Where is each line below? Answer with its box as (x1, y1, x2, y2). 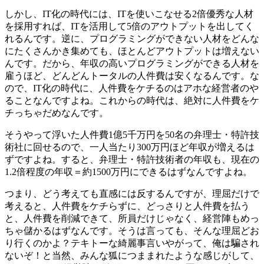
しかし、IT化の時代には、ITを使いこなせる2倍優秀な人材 (5, 8, 253, 19)
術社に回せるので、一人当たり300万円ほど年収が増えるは (5, 141, 255, 152)
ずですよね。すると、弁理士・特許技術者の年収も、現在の (5, 154, 259, 164)
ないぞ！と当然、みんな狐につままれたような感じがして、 (5, 250, 259, 260)
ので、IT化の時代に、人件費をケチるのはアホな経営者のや (5, 82, 259, 93)
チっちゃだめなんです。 (5, 107, 108, 118)
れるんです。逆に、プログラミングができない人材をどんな (5, 33, 259, 44)
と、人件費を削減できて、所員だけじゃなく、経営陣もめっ (5, 213, 259, 223)
